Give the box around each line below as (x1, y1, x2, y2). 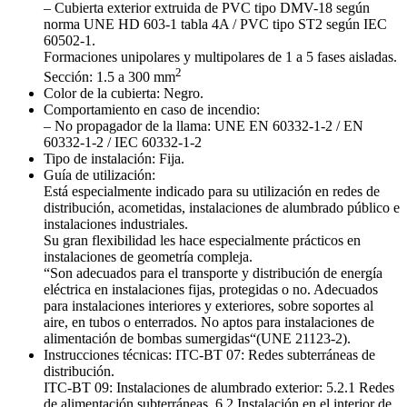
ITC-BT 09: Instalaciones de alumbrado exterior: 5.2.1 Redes (44, 380, 394, 396)
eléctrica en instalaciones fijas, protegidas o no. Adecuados (44, 282, 378, 298)
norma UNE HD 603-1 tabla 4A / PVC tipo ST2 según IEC (44, 16, 387, 33)
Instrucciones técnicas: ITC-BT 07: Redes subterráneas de (44, 347, 375, 363)
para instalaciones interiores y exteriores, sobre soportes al (44, 298, 373, 314)
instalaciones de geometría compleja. (44, 249, 253, 265)
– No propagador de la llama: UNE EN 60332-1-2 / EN (44, 118, 363, 134)
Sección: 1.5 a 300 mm (44, 69, 175, 85)
